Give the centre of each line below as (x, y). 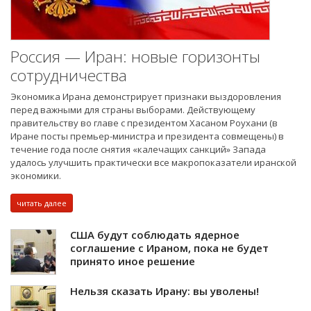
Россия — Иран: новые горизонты (135, 56)
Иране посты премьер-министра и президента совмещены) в (147, 136)
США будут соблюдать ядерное (155, 234)
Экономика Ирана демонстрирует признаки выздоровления (146, 96)
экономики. (36, 175)
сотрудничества (69, 75)
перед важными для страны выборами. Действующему (133, 109)
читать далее (42, 203)
